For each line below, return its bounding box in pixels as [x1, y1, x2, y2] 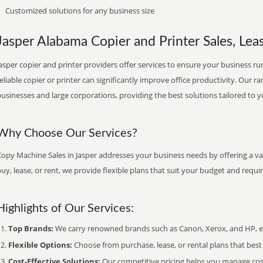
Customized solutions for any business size [5, 5, 154, 16]
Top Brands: [8, 223, 53, 234]
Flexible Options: [8, 240, 72, 250]
